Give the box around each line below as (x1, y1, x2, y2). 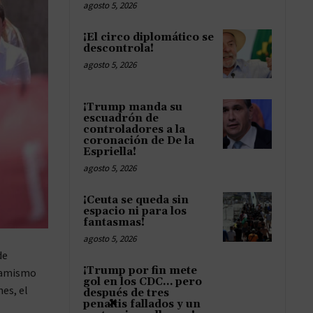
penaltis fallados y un (83, 298, 201, 312)
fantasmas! (83, 216, 145, 230)
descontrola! (83, 42, 154, 56)
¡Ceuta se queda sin (83, 194, 189, 208)
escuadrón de (83, 112, 159, 126)
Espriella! (83, 145, 136, 159)
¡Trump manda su (83, 101, 182, 115)
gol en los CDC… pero (83, 275, 202, 289)
